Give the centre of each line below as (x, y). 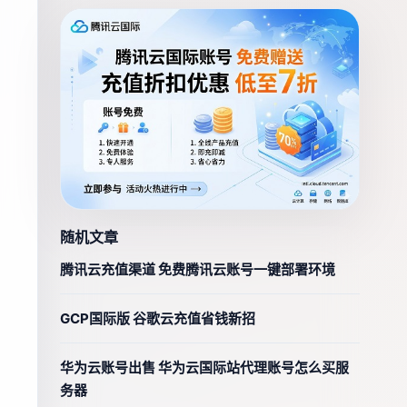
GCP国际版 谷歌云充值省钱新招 (158, 318)
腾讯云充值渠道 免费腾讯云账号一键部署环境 (198, 269)
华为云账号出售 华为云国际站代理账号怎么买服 (204, 367)
